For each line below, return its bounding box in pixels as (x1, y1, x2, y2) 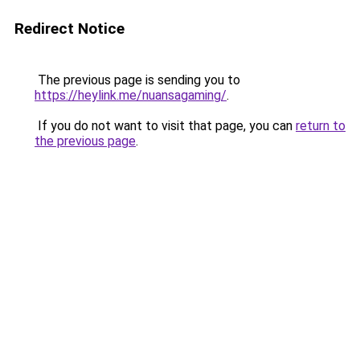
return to (296, 118, 346, 133)
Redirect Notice (14, 19, 125, 38)
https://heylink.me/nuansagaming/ (35, 88, 227, 103)
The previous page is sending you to (35, 72, 240, 88)
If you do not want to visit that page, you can (35, 118, 296, 133)
